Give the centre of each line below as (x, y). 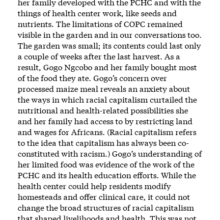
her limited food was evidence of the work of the (106, 164)
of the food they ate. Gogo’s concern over (92, 78)
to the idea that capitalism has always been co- (103, 142)
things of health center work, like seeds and (97, 13)
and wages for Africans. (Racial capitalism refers (107, 132)
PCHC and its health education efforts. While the (107, 175)
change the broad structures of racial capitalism (106, 207)
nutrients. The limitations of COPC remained (100, 24)
